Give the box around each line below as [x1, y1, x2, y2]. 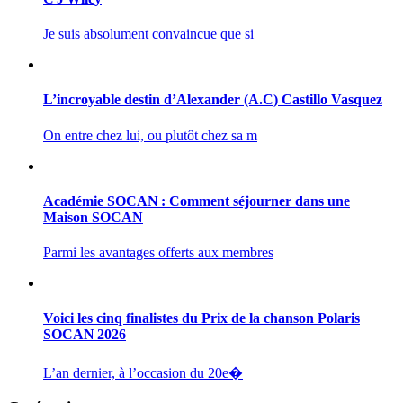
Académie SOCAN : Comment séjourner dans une [43, 193, 350, 209]
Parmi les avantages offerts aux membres [43, 245, 273, 261]
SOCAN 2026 [43, 327, 126, 343]
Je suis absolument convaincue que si [43, 25, 254, 41]
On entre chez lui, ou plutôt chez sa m [43, 127, 257, 143]
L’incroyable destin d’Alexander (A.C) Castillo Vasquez [43, 92, 382, 108]
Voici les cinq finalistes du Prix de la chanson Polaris [43, 310, 360, 327]
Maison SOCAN [43, 209, 143, 225]
